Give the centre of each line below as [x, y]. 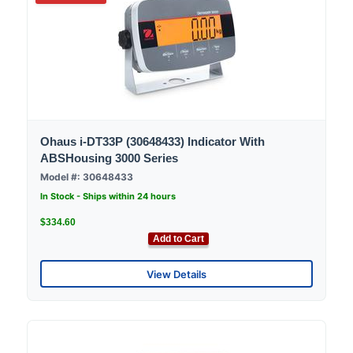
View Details [176, 274]
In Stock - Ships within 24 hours [108, 197]
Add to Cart [178, 239]
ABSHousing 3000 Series [109, 158]
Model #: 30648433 [87, 177]
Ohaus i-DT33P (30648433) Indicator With [152, 142]
